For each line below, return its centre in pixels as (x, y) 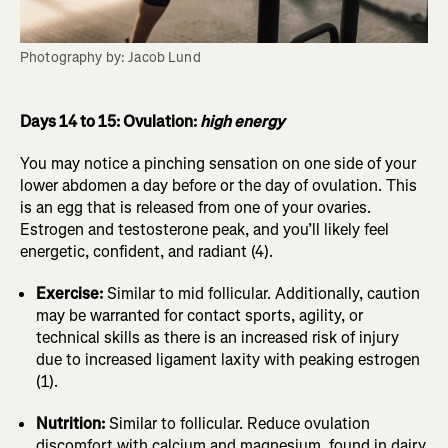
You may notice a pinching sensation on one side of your (218, 164)
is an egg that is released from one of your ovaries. (195, 208)
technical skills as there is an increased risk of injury (217, 338)
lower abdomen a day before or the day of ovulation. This (218, 186)
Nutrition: (70, 424)
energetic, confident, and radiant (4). (146, 252)
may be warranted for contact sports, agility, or (199, 316)
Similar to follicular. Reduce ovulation (237, 424)
